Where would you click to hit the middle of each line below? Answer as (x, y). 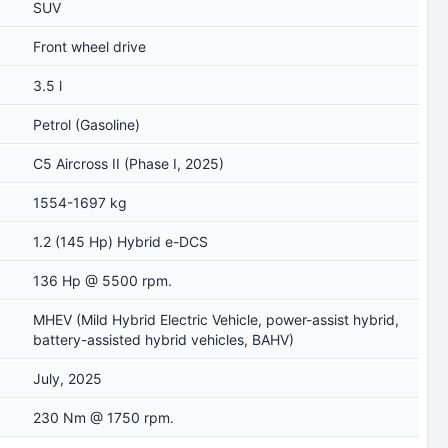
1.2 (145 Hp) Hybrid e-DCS (121, 241)
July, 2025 (68, 378)
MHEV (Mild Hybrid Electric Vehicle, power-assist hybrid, (216, 319)
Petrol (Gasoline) (87, 124)
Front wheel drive (90, 46)
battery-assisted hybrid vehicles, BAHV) (164, 339)
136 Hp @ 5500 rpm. (103, 280)
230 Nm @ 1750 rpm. (104, 417)
